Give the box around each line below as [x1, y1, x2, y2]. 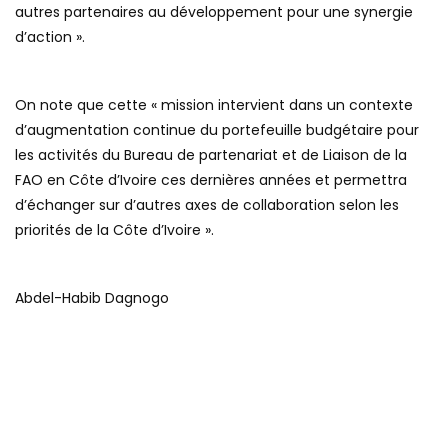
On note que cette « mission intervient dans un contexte [15, 94, 413, 115]
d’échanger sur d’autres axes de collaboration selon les [15, 194, 399, 215]
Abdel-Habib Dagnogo [15, 287, 169, 308]
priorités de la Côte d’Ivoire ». [15, 219, 214, 240]
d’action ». [15, 26, 85, 47]
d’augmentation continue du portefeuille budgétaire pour [15, 119, 419, 140]
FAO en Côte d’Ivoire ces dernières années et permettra [15, 169, 407, 190]
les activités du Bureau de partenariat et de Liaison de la [15, 144, 407, 165]
